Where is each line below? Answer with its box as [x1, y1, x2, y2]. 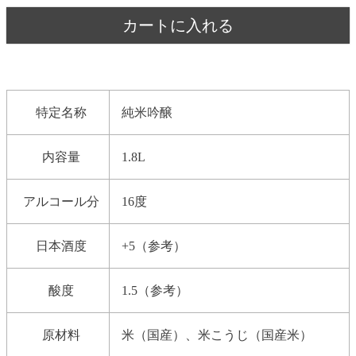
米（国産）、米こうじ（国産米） [122, 327, 312, 342]
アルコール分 [23, 194, 100, 208]
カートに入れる [122, 16, 234, 34]
